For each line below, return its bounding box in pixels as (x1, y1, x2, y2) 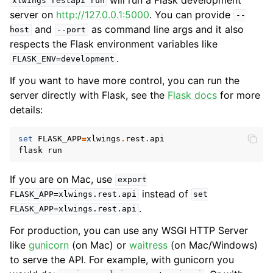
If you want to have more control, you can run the (10, 74, 239, 87)
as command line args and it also (88, 23, 244, 35)
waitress (129, 238, 168, 251)
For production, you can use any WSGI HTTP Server (10, 224, 248, 236)
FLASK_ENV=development (12, 54, 115, 64)
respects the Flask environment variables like (10, 37, 218, 50)
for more (217, 88, 260, 101)
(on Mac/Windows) (168, 238, 258, 251)
